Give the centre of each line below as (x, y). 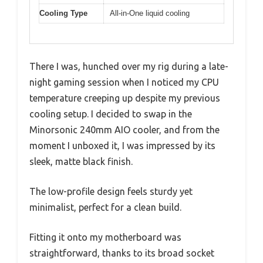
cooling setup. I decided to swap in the (111, 114)
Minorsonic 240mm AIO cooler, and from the (124, 130)
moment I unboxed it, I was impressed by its (122, 146)
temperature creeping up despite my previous (125, 98)
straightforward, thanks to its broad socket (122, 253)
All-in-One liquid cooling (150, 13)
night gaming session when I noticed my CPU (124, 82)
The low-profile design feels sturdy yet (111, 192)
